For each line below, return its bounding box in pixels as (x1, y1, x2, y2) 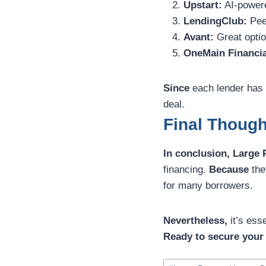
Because (209, 164, 249, 176)
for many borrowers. (163, 180, 253, 192)
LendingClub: (183, 15, 247, 27)
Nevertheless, (163, 215, 227, 227)
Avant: (183, 31, 214, 43)
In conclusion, (163, 148, 230, 160)
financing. (163, 164, 209, 176)
